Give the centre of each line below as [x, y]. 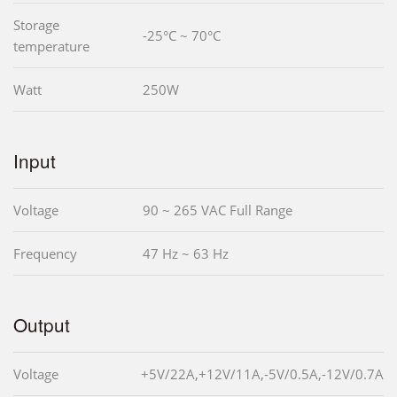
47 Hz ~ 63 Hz [186, 253]
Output [42, 324]
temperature [51, 46]
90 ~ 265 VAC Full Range [218, 210]
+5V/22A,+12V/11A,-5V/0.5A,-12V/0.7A [262, 374]
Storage [36, 24]
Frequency [45, 253]
